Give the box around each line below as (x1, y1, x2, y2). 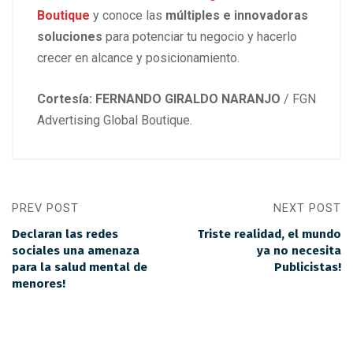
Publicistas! (274, 259, 341, 274)
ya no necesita (257, 243, 341, 258)
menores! (12, 276, 65, 291)
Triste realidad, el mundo (198, 226, 341, 241)
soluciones (37, 28, 106, 44)
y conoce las (90, 7, 165, 23)
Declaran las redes (12, 226, 118, 241)
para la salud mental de (12, 259, 147, 274)
